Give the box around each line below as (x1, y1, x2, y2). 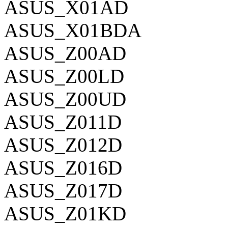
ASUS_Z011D (4, 110, 122, 133)
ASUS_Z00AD (4, 42, 126, 64)
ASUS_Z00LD (4, 65, 124, 87)
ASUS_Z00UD (4, 88, 126, 110)
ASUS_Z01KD (4, 202, 126, 224)
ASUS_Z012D (4, 133, 122, 156)
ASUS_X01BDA (4, 19, 141, 41)
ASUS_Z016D (4, 156, 122, 179)
